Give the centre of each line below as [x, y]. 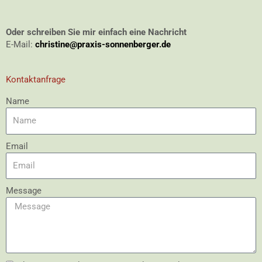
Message [24, 191]
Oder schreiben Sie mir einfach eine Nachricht [96, 32]
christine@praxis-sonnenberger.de [103, 45]
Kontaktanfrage [36, 80]
